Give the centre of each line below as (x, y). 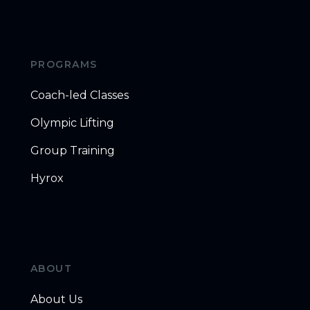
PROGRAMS (64, 64)
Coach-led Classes (79, 95)
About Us (56, 299)
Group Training (72, 150)
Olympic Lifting (72, 122)
